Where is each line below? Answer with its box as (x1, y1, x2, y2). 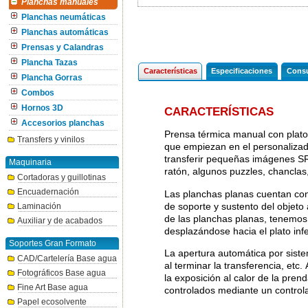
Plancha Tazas (21, 58, 78, 67)
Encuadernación (17, 187, 79, 197)
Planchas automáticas (21, 28, 109, 36)
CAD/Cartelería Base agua (17, 254, 117, 263)
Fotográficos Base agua (17, 268, 106, 278)
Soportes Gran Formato (9, 239, 96, 248)
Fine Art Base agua (17, 283, 88, 292)
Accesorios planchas (21, 119, 104, 127)
